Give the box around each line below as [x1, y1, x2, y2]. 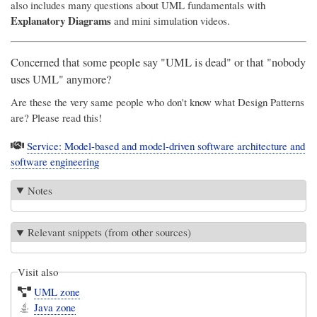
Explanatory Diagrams [11, 13, 111, 29]
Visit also [18, 265, 59, 279]
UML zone [34, 284, 81, 299]
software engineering [11, 154, 99, 168]
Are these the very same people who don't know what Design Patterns [11, 94, 304, 109]
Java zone [34, 299, 76, 314]
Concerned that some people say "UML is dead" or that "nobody [11, 54, 306, 71]
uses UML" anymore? [11, 71, 111, 88]
